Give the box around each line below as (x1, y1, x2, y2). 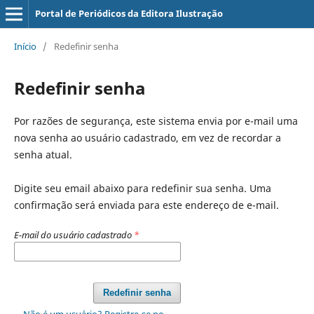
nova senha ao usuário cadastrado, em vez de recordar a (13, 130, 281, 144)
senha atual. (13, 147, 72, 161)
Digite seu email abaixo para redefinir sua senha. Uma (13, 181, 271, 195)
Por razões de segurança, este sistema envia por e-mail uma (13, 114, 298, 128)
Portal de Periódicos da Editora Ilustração (34, 7, 223, 20)
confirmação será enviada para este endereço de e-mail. (13, 198, 279, 212)
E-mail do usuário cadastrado (13, 228, 134, 241)
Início (13, 39, 36, 53)
